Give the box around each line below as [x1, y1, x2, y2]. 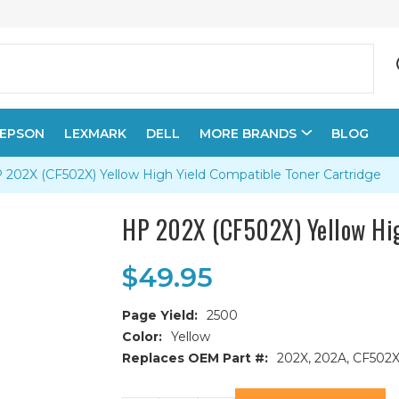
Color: [122, 329, 163, 345]
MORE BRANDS [199, 126, 297, 142]
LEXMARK [64, 126, 126, 142]
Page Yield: [122, 307, 199, 323]
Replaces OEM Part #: [122, 350, 269, 366]
